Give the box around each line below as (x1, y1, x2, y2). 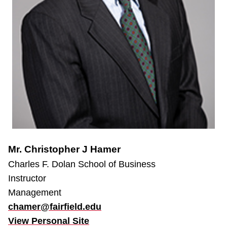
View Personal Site (8, 216, 89, 226)
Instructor (8, 173, 46, 183)
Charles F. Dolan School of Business (8, 159, 156, 169)
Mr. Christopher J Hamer (8, 144, 121, 155)
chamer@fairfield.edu (8, 202, 101, 212)
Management (8, 187, 61, 198)
